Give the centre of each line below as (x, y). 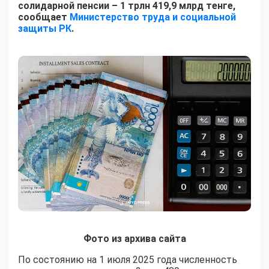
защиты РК (45, 29)
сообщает (44, 17)
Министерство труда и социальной (153, 17)
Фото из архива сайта (134, 238)
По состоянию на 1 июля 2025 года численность (128, 259)
